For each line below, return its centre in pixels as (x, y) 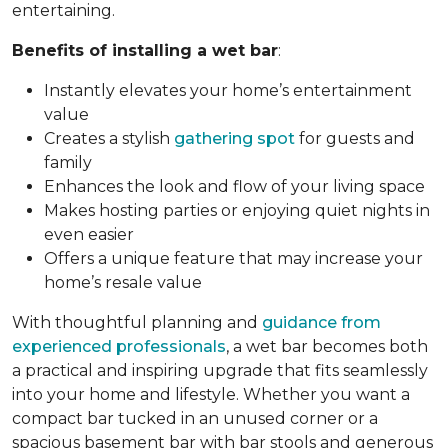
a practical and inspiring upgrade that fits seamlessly (220, 370)
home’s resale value (123, 282)
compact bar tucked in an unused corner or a (195, 418)
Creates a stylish (109, 138)
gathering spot (234, 138)
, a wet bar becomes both (327, 346)
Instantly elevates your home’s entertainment (228, 90)
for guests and (355, 138)
